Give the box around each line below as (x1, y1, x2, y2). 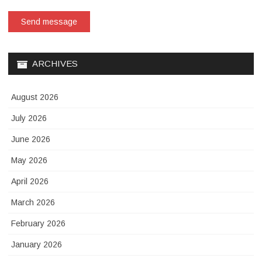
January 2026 (11, 240, 62, 249)
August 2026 (11, 92, 58, 102)
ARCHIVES (32, 58, 78, 68)
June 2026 (11, 135, 50, 144)
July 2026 (11, 113, 47, 123)
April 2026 (11, 177, 49, 186)
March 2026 (11, 198, 55, 207)
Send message (21, 17, 77, 26)
